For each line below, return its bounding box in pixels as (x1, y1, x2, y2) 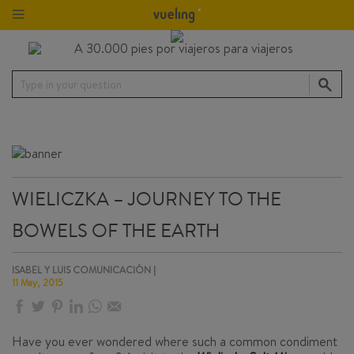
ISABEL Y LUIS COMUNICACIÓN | (12, 263, 156, 277)
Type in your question (21, 76, 122, 92)
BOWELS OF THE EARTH (12, 217, 220, 244)
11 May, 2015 (12, 276, 63, 289)
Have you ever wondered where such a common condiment (12, 333, 337, 350)
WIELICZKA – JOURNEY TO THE (12, 186, 281, 213)
